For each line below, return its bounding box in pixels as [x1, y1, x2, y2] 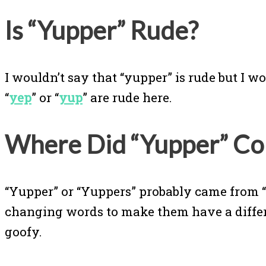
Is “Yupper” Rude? [5, 15, 198, 46]
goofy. [5, 223, 42, 240]
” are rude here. [83, 89, 172, 106]
